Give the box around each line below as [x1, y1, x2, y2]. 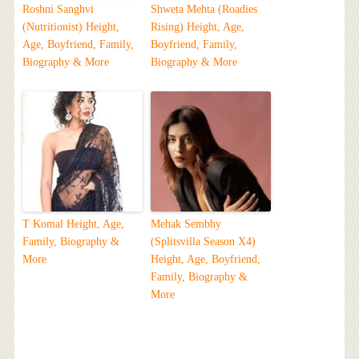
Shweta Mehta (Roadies [150, 3, 257, 16]
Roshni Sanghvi [22, 3, 94, 16]
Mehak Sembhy [150, 218, 221, 231]
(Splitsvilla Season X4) [150, 236, 256, 248]
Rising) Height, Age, [150, 21, 244, 34]
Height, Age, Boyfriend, [150, 253, 260, 266]
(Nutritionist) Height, [22, 21, 119, 34]
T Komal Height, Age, [22, 218, 124, 231]
